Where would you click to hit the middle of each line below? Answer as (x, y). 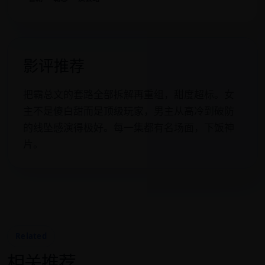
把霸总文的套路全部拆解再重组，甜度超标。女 (129, 94)
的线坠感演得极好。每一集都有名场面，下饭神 (129, 127)
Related (31, 236)
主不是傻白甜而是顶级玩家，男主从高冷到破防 (129, 111)
